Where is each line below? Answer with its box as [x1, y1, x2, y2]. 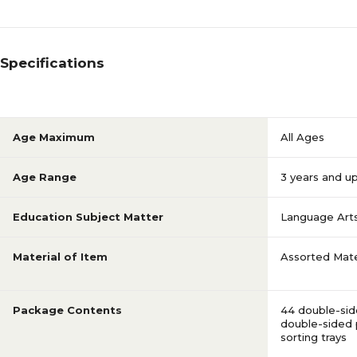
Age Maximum [13, 131, 95, 143]
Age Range [13, 171, 76, 183]
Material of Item [13, 250, 108, 263]
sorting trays [280, 331, 347, 343]
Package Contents [13, 304, 122, 316]
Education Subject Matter [13, 210, 163, 223]
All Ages [280, 131, 324, 143]
